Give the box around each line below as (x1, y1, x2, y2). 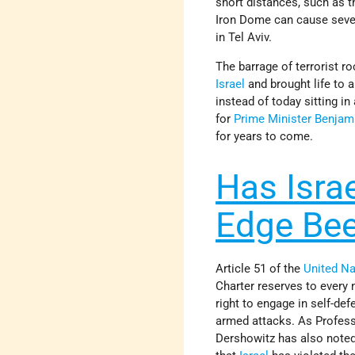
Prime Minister (234, 111, 312, 126)
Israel (216, 76, 246, 91)
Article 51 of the (216, 261, 304, 277)
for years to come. (216, 128, 314, 143)
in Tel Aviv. (216, 29, 273, 44)
